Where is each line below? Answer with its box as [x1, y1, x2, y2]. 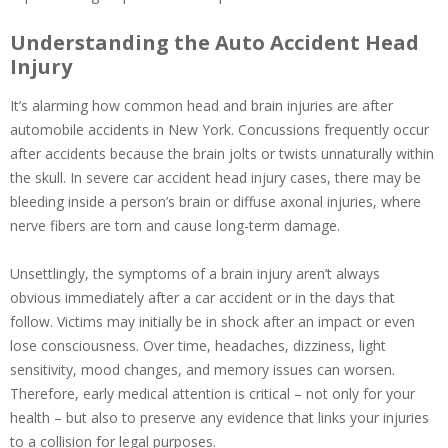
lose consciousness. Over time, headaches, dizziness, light [10, 336, 386, 356]
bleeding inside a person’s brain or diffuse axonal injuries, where [10, 192, 421, 212]
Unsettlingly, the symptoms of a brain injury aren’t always [10, 264, 380, 284]
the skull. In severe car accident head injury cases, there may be [10, 168, 421, 188]
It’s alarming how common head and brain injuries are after [10, 96, 393, 116]
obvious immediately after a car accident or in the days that [10, 288, 395, 308]
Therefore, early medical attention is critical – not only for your [10, 384, 415, 404]
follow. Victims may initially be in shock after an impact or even [10, 312, 415, 332]
